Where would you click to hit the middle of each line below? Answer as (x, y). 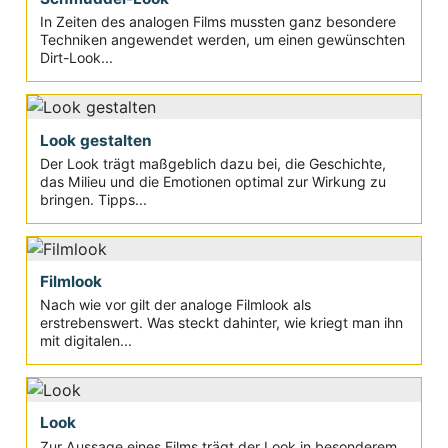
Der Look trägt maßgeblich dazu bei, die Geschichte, (212, 163)
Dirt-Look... (76, 58)
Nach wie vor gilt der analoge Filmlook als (175, 305)
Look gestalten (95, 140)
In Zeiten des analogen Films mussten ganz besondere (217, 22)
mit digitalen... (85, 341)
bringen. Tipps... (93, 199)
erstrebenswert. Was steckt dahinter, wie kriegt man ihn (221, 323)
